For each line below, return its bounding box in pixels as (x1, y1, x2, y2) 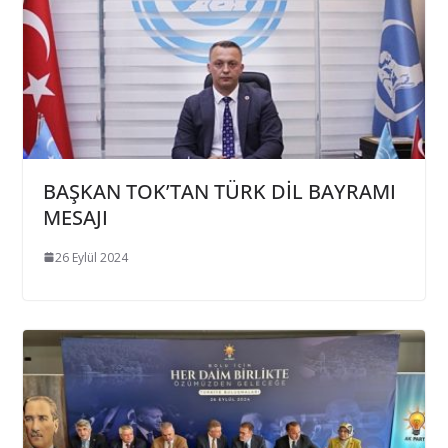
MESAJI (42, 203, 108, 231)
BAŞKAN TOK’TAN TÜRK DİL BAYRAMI (42, 177, 396, 205)
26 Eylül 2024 (54, 248, 128, 266)
